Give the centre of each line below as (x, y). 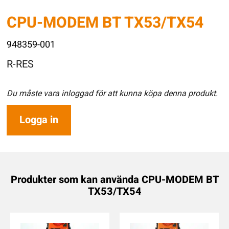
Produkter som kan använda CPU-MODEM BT (114, 179)
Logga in (39, 120)
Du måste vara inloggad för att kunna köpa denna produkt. (112, 94)
